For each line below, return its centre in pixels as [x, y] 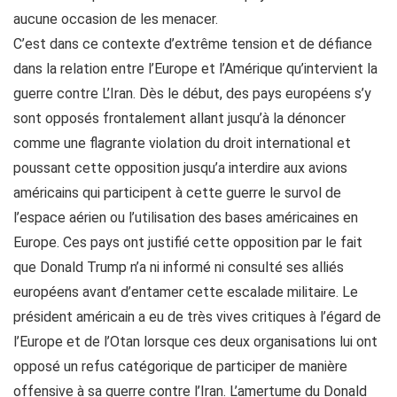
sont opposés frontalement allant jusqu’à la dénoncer [179, 118]
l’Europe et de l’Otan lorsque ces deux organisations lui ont [195, 342]
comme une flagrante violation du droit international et [182, 143]
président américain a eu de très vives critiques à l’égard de [197, 317]
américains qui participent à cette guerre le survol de [177, 193]
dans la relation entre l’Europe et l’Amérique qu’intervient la [195, 69]
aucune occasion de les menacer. [116, 19]
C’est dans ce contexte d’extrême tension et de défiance [193, 44]
